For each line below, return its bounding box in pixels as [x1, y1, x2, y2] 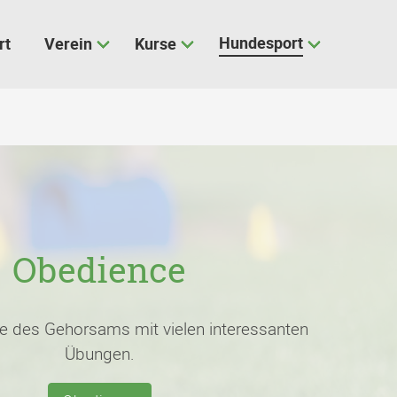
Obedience [12, 246, 186, 294]
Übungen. [64, 342, 135, 365]
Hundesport [219, 31, 303, 53]
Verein [44, 32, 92, 54]
